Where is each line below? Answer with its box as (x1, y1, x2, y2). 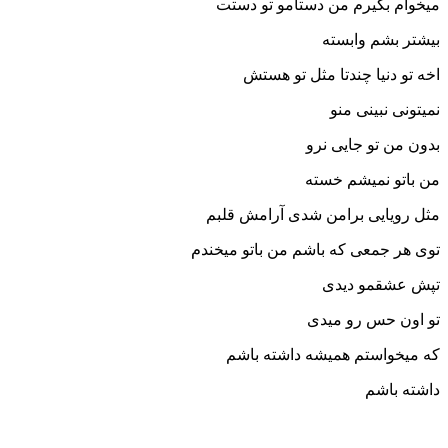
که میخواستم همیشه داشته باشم (226, 346, 440, 364)
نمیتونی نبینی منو (330, 101, 440, 119)
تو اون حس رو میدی (307, 311, 440, 329)
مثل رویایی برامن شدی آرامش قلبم (206, 206, 440, 224)
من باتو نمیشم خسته (305, 171, 440, 189)
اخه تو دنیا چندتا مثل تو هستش (243, 66, 440, 84)
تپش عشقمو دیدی (322, 276, 440, 294)
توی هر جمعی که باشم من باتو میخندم (191, 241, 440, 259)
